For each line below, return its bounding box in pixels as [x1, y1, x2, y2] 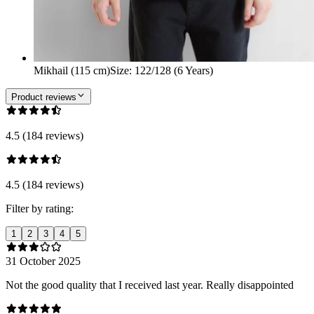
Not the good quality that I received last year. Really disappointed [6, 278, 294, 291]
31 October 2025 [6, 254, 81, 267]
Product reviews [11, 91, 76, 102]
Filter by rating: [6, 202, 74, 214]
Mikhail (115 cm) [34, 64, 110, 77]
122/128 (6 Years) [135, 64, 213, 77]
